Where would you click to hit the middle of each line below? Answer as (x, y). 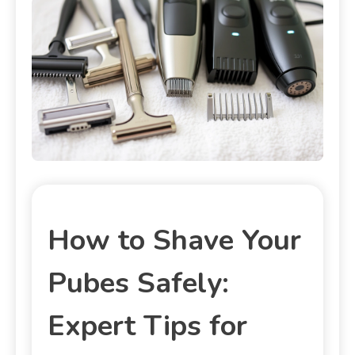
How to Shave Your (174, 240)
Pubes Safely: (138, 283)
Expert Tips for (147, 326)
